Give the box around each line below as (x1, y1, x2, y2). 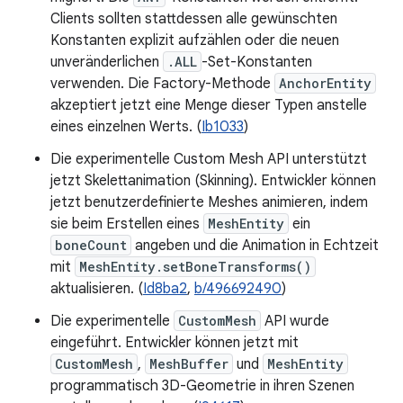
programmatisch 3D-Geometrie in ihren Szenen (50, 377, 354, 395)
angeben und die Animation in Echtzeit (131, 237, 379, 255)
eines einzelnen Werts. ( (50, 118, 201, 136)
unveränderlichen (50, 53, 163, 71)
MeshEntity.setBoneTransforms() (79, 258, 311, 275)
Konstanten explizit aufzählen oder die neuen (50, 31, 339, 49)
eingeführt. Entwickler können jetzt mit (50, 334, 299, 352)
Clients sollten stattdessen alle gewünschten (50, 10, 337, 28)
